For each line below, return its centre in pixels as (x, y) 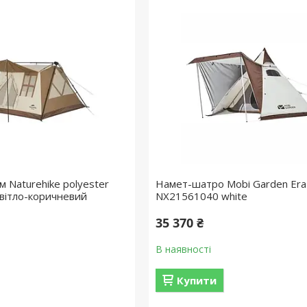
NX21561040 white (201, 196)
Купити (196, 280)
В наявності (183, 249)
